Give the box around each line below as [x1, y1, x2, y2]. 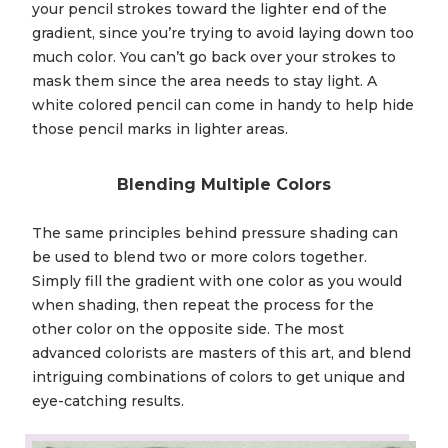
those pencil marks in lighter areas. [32, 120, 288, 139]
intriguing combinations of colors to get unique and [32, 368, 405, 387]
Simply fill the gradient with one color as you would [32, 272, 402, 291]
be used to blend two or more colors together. [32, 248, 367, 267]
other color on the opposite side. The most [32, 320, 344, 339]
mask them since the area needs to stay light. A [32, 72, 377, 91]
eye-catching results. [32, 392, 184, 411]
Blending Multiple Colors [117, 175, 331, 195]
